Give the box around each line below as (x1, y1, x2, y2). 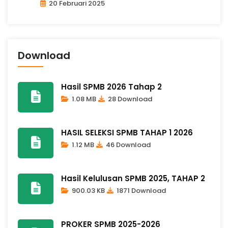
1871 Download (115, 185, 166, 195)
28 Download (106, 94, 152, 104)
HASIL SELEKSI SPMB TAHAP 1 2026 (61, 127, 193, 138)
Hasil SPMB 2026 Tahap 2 (61, 81, 162, 92)
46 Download (104, 139, 151, 150)
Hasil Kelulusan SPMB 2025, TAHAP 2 (61, 173, 205, 184)
